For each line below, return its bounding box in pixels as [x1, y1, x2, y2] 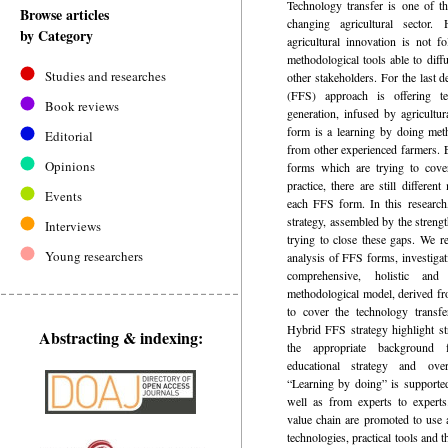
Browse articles [20, 4, 109, 25]
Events [45, 187, 82, 205]
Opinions [45, 157, 95, 175]
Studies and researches [45, 67, 166, 85]
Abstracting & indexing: [38, 326, 203, 349]
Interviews [45, 217, 101, 235]
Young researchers [45, 247, 143, 265]
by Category [20, 25, 93, 46]
